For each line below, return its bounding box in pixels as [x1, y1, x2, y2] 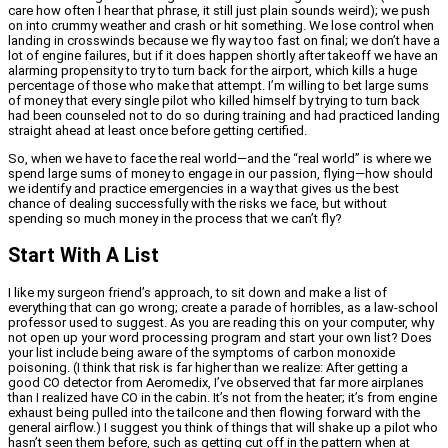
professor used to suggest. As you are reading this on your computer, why [8, 315, 434, 331]
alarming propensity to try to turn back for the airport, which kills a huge [8, 63, 417, 79]
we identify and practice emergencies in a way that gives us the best [8, 181, 399, 197]
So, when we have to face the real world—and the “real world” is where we [8, 151, 431, 167]
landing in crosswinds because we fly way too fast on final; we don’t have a [8, 33, 440, 49]
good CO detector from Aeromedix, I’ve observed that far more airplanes [8, 375, 424, 391]
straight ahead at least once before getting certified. [8, 123, 307, 139]
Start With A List [8, 244, 159, 268]
